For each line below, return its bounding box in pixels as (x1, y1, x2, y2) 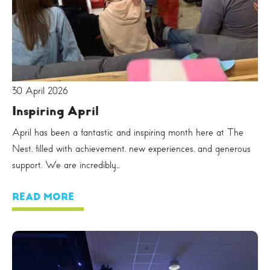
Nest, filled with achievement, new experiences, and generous (12, 142, 251, 154)
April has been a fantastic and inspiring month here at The (12, 126, 243, 138)
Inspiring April (12, 103, 99, 118)
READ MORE (12, 190, 74, 202)
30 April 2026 (12, 84, 68, 96)
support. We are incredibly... (12, 159, 120, 171)
